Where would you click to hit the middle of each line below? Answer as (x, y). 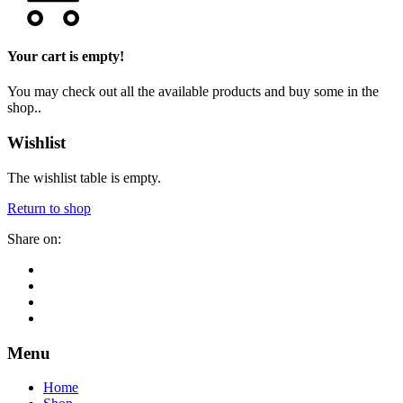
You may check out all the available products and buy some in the (193, 92)
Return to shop (49, 208)
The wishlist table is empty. (84, 177)
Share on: (34, 238)
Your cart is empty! (66, 57)
